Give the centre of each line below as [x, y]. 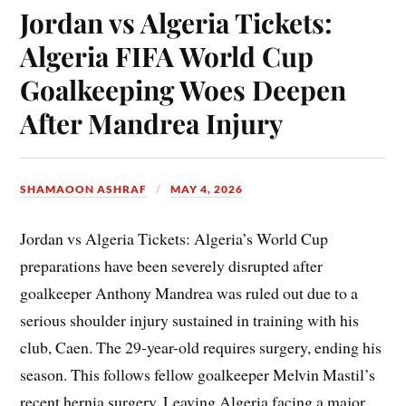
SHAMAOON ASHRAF [84, 189]
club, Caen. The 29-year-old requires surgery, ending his [201, 348]
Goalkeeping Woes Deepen [184, 90]
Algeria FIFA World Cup [167, 56]
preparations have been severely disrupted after [172, 266]
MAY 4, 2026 [207, 189]
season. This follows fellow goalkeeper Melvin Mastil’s [198, 375]
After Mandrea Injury [152, 123]
